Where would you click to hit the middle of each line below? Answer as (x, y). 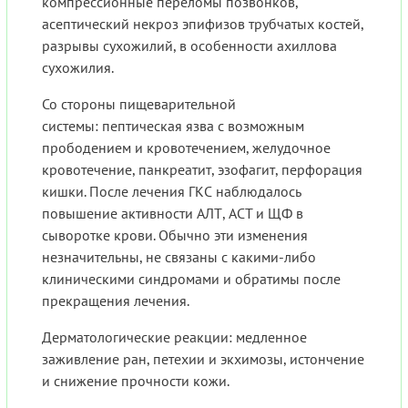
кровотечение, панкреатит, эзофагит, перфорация (202, 170)
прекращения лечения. (116, 301)
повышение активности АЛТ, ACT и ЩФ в (173, 214)
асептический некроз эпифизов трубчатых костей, (203, 24)
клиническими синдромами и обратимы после (191, 279)
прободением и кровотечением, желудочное (186, 148)
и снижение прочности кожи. (136, 381)
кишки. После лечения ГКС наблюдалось (172, 192)
